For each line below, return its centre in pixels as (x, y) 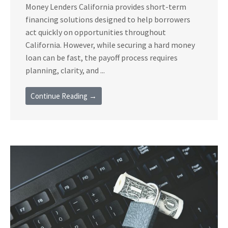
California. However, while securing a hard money (110, 45)
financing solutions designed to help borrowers (108, 19)
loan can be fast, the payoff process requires (102, 57)
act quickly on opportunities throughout (96, 32)
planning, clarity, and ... (65, 70)
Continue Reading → (64, 96)
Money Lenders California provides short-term (106, 6)
